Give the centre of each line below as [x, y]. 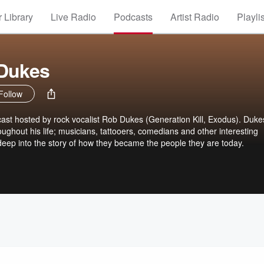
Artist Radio [195, 17]
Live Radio [73, 17]
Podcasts [133, 17]
